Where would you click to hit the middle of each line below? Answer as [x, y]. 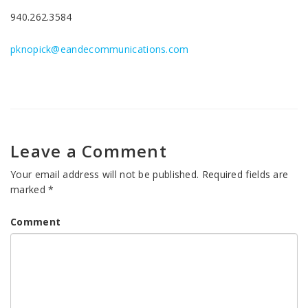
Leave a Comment [89, 151]
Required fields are [245, 174]
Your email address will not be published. [105, 174]
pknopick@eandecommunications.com [100, 49]
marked [30, 189]
